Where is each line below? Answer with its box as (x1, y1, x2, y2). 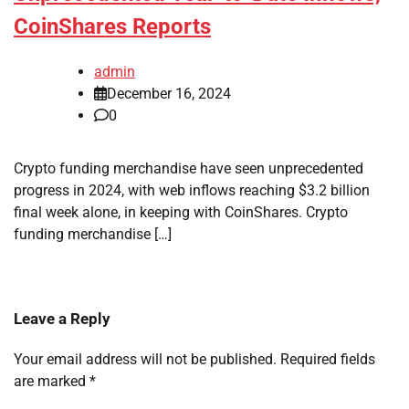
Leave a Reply (14, 309, 110, 329)
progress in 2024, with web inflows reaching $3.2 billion (14, 182, 370, 200)
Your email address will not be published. (14, 351, 277, 369)
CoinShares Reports (14, 14, 211, 40)
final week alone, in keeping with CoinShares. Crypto (14, 204, 348, 222)
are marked (14, 372, 89, 391)
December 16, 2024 (107, 85, 231, 103)
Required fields (280, 351, 375, 369)
